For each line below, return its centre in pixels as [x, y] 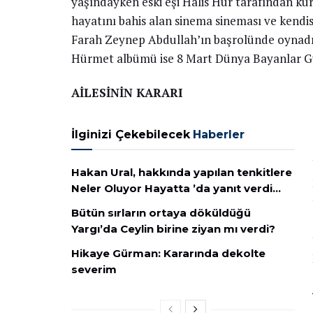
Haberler [219, 135]
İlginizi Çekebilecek [131, 135]
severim [94, 270]
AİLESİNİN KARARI [127, 92]
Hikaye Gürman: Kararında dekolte [168, 254]
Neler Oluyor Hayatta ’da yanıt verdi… [176, 189]
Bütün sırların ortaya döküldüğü [161, 213]
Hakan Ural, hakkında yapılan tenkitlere [182, 173]
